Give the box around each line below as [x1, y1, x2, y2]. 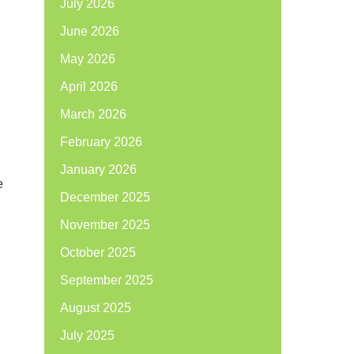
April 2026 [60, 80, 118, 93]
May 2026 [60, 52, 115, 66]
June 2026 [60, 24, 119, 38]
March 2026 [60, 107, 126, 121]
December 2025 [60, 190, 150, 204]
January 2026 [60, 163, 137, 176]
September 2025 [60, 273, 153, 287]
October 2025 [60, 246, 136, 259]
